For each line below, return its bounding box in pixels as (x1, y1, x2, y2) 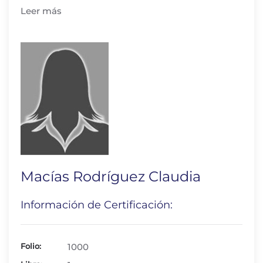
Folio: (21, 241, 41, 251)
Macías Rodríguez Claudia (21, 168, 201, 185)
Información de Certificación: (21, 198, 173, 211)
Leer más (21, 5, 62, 16)
